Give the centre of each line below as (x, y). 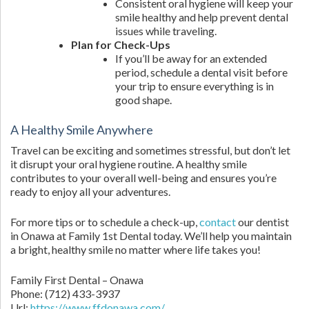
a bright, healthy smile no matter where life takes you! (136, 249)
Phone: (28, 293)
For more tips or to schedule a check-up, (105, 222)
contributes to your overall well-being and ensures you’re (143, 178)
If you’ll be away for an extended (191, 58)
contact (219, 222)
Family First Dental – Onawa (77, 280)
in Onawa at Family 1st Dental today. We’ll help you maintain (151, 236)
